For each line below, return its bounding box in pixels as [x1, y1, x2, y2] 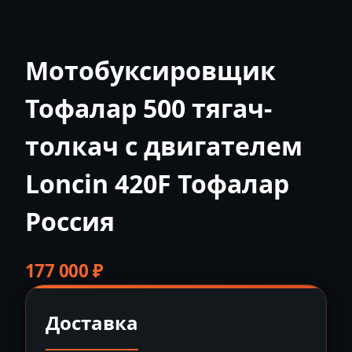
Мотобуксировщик [25, 53, 276, 87]
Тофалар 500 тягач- [25, 90, 272, 125]
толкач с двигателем [25, 128, 302, 163]
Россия [25, 203, 115, 238]
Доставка [46, 310, 138, 336]
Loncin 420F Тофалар [25, 166, 289, 200]
